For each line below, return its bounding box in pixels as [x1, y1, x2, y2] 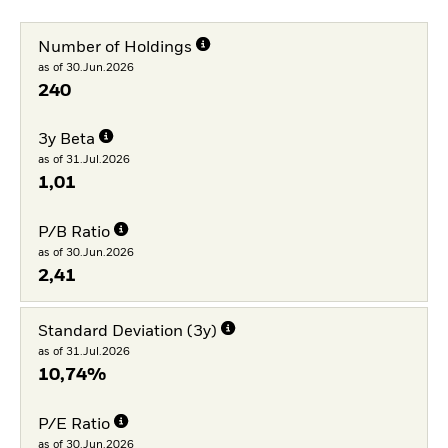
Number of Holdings [37, 39, 192, 56]
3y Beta [37, 132, 95, 149]
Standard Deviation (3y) [37, 324, 217, 340]
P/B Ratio [37, 225, 110, 242]
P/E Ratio [37, 416, 110, 433]
